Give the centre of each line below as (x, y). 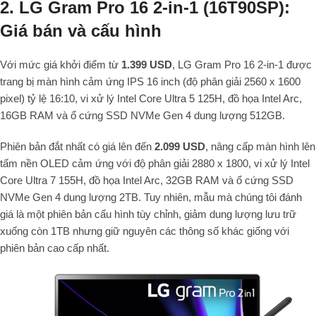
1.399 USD (147, 65)
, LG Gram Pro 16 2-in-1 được (242, 65)
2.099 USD (180, 147)
